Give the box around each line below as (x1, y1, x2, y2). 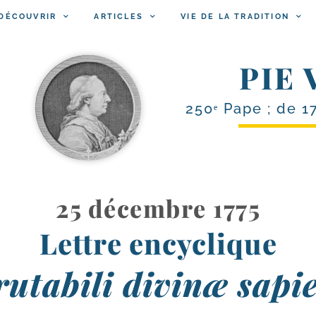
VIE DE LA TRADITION (181, 11, 290, 21)
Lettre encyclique (39, 224, 277, 262)
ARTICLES (94, 11, 144, 21)
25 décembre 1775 (56, 191, 260, 224)
